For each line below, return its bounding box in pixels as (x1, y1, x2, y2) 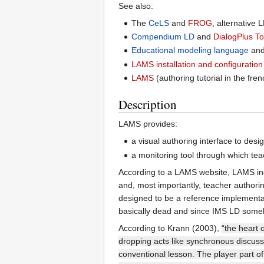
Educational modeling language (131, 45, 249, 55)
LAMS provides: (118, 119, 177, 129)
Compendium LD (131, 32, 195, 42)
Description (118, 96, 177, 113)
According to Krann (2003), (118, 223, 222, 233)
